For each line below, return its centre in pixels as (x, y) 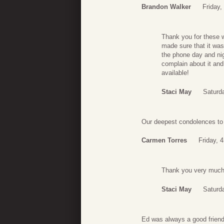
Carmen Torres (164, 140)
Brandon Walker (166, 7)
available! (175, 73)
